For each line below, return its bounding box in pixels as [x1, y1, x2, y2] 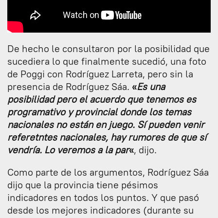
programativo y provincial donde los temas [7, 105, 191, 118]
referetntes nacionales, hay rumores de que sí [7, 130, 206, 143]
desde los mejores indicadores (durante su [7, 203, 194, 216]
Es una [137, 80, 165, 92]
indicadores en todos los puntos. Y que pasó [7, 191, 199, 203]
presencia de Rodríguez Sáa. [7, 80, 132, 92]
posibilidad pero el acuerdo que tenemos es [7, 92, 196, 105]
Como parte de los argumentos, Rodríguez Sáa [7, 165, 209, 178]
